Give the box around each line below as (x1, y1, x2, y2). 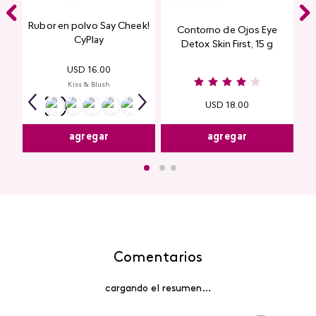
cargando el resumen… (104, 283, 212, 294)
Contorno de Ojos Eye (176, 25, 278, 37)
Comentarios (114, 250, 202, 265)
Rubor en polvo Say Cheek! (28, 21, 150, 32)
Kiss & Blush (68, 81, 110, 89)
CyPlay (73, 35, 104, 46)
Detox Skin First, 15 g (181, 39, 274, 51)
